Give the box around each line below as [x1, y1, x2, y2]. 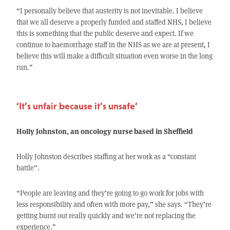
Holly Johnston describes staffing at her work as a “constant [16, 151, 196, 162]
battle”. [16, 163, 40, 173]
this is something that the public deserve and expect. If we [16, 28, 194, 39]
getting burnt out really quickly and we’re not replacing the [16, 210, 196, 221]
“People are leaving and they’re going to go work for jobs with [16, 188, 204, 198]
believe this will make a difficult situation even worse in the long [16, 51, 213, 61]
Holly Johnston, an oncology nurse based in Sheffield [16, 126, 193, 137]
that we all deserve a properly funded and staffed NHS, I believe [16, 17, 212, 27]
